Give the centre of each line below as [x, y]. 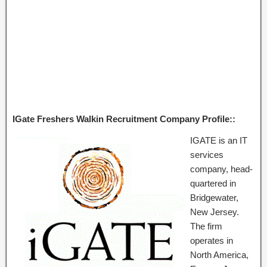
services [207, 155]
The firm [206, 226]
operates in [212, 240]
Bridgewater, [214, 198]
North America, [219, 255]
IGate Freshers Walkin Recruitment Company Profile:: [124, 119]
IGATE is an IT [219, 140]
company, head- [221, 169]
